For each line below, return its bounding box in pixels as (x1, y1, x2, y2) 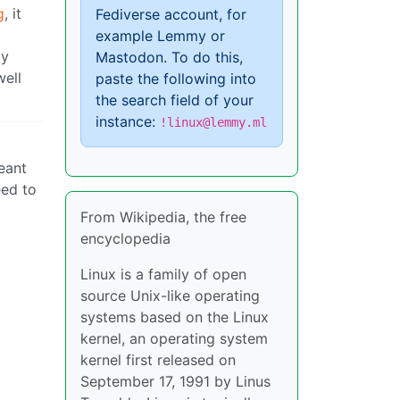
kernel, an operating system (80, 329, 268, 347)
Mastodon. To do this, (96, 48, 243, 66)
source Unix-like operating (80, 287, 260, 304)
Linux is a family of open (80, 265, 246, 283)
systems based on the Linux (80, 308, 269, 326)
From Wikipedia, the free (80, 208, 246, 226)
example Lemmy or (96, 27, 225, 45)
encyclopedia (80, 229, 171, 247)
